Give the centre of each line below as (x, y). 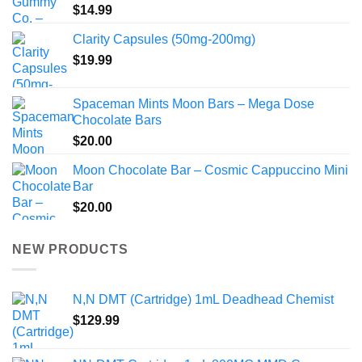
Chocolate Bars (117, 120)
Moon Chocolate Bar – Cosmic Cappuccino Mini (210, 170)
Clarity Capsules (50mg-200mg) (164, 40)
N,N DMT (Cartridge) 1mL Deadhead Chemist (203, 299)
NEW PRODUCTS (70, 250)
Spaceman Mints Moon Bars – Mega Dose (194, 104)
